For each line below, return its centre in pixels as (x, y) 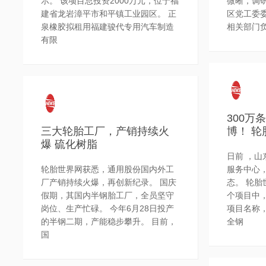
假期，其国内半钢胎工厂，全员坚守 (108, 196)
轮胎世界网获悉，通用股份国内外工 (108, 170)
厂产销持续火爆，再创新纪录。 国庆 (109, 183)
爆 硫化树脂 (69, 145)
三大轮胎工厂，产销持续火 (105, 132)
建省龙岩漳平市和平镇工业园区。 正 (109, 14)
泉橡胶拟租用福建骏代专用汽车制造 (108, 27)
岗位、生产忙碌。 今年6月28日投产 (108, 209)
